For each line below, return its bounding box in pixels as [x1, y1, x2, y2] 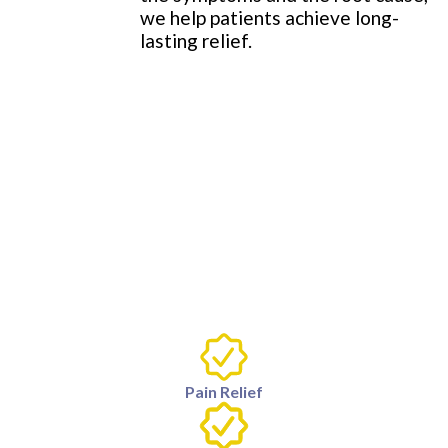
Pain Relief [185, 382, 263, 401]
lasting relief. [140, 29, 253, 52]
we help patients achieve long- [140, 6, 400, 29]
